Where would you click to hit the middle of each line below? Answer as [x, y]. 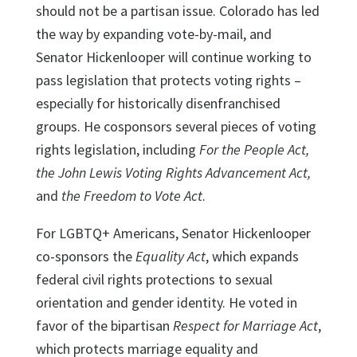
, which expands [252, 256]
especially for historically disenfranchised [158, 103]
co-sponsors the [85, 256]
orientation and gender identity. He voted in [166, 302]
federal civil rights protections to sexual [154, 279]
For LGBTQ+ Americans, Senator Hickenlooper [173, 233]
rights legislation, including [117, 149]
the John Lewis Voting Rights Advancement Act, [173, 172]
